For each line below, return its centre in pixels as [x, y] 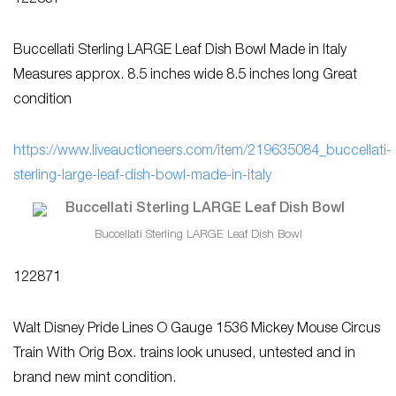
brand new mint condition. [95, 379]
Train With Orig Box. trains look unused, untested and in [184, 354]
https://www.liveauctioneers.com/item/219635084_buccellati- [202, 152]
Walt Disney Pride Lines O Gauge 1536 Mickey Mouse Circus [197, 329]
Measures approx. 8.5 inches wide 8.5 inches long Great [185, 76]
